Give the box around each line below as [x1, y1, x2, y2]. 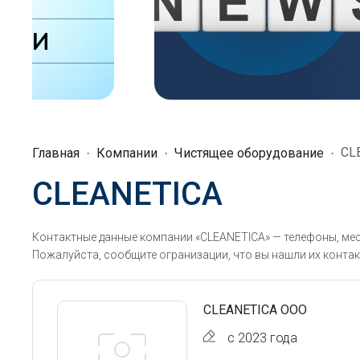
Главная [32, 145, 80, 161]
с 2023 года [227, 330, 297, 346]
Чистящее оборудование [174, 145, 324, 161]
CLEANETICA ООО [203, 302, 307, 317]
